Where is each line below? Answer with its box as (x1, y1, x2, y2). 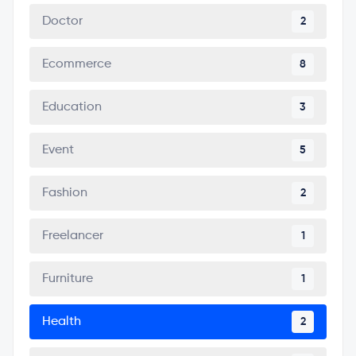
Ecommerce (42, 58, 111, 71)
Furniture (42, 273, 93, 285)
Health (42, 315, 81, 328)
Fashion (42, 187, 87, 199)
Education (42, 101, 102, 114)
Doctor (42, 15, 83, 28)
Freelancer (42, 230, 103, 242)
